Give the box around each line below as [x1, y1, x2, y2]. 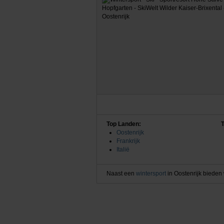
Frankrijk [116, 137, 140, 144]
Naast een [106, 169, 136, 177]
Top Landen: [106, 120, 141, 127]
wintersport [135, 169, 166, 177]
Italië [116, 145, 129, 153]
